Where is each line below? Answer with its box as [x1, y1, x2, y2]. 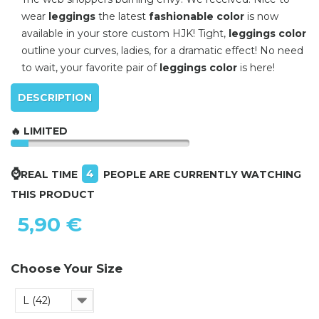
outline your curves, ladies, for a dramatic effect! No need [21, 43, 303, 57]
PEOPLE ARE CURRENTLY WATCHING [103, 167, 301, 181]
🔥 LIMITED [11, 124, 68, 137]
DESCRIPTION [18, 90, 92, 104]
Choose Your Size [11, 261, 122, 276]
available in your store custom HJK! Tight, [21, 26, 229, 40]
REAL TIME [21, 167, 80, 181]
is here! [237, 61, 275, 74]
